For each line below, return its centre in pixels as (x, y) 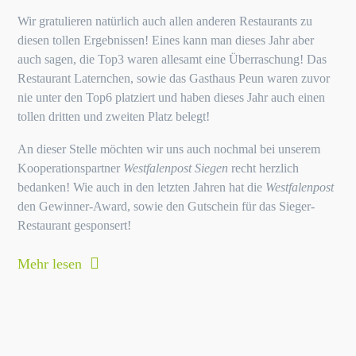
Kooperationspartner (71, 168)
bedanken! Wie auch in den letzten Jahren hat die (142, 187)
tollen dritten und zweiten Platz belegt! (114, 116)
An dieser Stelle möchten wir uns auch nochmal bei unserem (169, 149)
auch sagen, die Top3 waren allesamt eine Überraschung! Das (172, 59)
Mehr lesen (52, 264)
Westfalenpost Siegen (176, 168)
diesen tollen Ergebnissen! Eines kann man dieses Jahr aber (166, 40)
